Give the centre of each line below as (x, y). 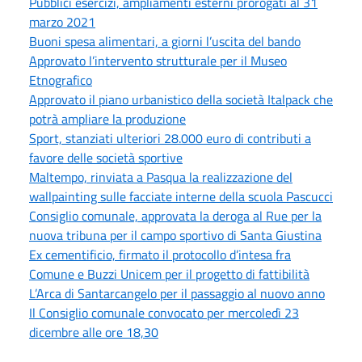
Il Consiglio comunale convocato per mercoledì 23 (164, 312)
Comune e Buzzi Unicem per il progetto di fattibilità (169, 274)
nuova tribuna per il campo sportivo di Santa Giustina (175, 235)
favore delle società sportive (106, 157)
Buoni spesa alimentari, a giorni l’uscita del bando (165, 41)
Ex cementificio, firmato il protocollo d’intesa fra (160, 254)
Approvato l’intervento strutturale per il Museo (158, 60)
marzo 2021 (62, 21)
